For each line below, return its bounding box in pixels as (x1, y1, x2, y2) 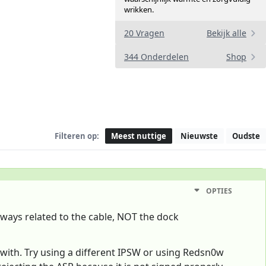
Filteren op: (55, 130, 99, 141)
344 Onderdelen (124, 51, 189, 63)
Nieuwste (180, 130, 218, 141)
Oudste (232, 130, 260, 141)
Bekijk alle (207, 27, 246, 39)
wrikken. (124, 4, 154, 15)
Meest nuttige (111, 130, 166, 141)
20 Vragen (124, 27, 164, 39)
